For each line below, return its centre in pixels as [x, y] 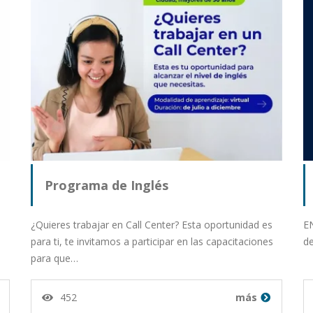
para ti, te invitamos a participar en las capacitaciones [152, 242]
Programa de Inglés [107, 185]
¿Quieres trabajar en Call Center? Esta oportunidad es [152, 225]
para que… [54, 259]
